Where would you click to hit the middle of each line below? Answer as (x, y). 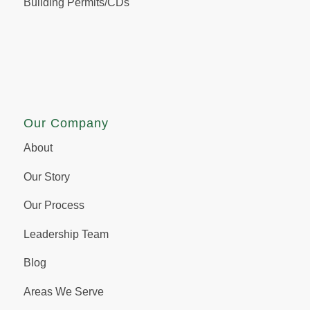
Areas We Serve (63, 292)
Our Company (66, 123)
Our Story (46, 176)
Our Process (54, 206)
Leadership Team (66, 234)
